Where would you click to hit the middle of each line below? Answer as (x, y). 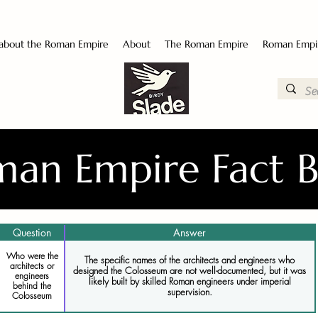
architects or (32, 266)
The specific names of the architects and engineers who (190, 260)
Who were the (32, 256)
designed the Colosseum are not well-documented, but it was (190, 270)
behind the (32, 286)
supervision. (190, 292)
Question (32, 232)
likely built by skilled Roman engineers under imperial (190, 281)
